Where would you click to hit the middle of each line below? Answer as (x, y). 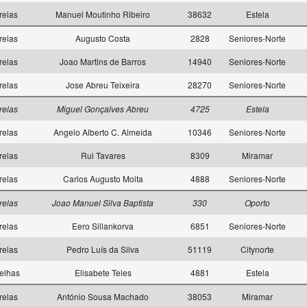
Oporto (257, 202)
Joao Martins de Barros (103, 61)
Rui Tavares (103, 155)
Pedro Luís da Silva (103, 249)
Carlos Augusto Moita (103, 179)
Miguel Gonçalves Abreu (103, 109)
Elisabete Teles (103, 272)
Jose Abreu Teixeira (103, 85)
